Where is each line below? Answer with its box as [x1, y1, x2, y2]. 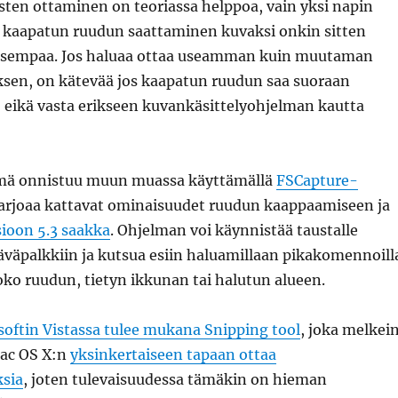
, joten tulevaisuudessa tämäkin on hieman [22, 370, 327, 388]
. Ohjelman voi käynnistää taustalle [109, 221, 358, 239]
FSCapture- [275, 171, 358, 189]
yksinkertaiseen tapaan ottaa [69, 346, 276, 363]
